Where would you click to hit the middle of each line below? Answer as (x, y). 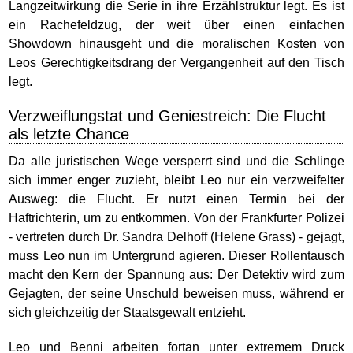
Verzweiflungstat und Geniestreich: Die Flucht (168, 116)
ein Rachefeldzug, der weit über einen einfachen (176, 25)
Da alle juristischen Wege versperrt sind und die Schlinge (176, 161)
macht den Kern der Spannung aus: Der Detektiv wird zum (176, 275)
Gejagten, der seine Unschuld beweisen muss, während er (176, 294)
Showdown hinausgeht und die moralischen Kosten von (176, 44)
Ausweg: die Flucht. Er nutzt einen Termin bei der (176, 199)
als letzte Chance (69, 134)
